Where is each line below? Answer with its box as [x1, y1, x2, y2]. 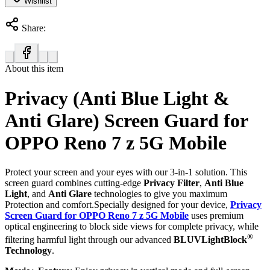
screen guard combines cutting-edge [5, 178, 143, 189]
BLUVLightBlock [174, 234, 247, 245]
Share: [19, 23, 46, 34]
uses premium [189, 210, 243, 221]
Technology [5, 245, 52, 256]
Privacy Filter [143, 178, 199, 189]
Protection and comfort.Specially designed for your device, [5, 199, 230, 210]
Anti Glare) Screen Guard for [5, 109, 248, 131]
